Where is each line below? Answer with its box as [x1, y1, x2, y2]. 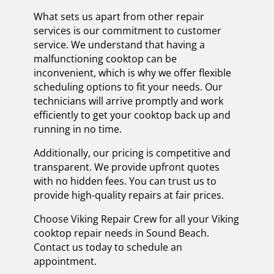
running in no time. [33, 122, 122, 136]
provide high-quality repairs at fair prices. [33, 188, 224, 202]
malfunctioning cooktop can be [33, 51, 177, 65]
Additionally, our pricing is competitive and [33, 146, 231, 160]
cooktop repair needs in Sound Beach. [33, 226, 209, 240]
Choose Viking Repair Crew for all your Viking [33, 212, 239, 226]
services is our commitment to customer [33, 23, 221, 37]
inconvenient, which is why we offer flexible [33, 65, 231, 80]
